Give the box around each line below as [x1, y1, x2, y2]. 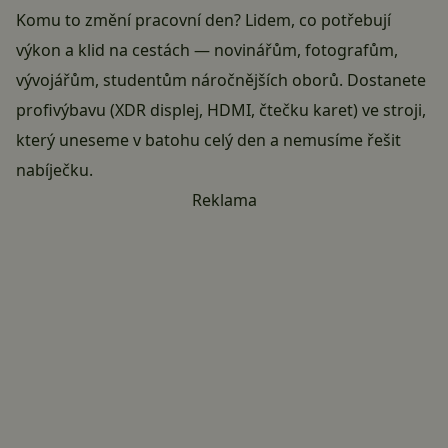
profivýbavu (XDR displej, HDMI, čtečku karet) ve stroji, [16, 99, 426, 122]
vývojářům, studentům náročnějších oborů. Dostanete [16, 69, 426, 92]
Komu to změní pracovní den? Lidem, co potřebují [16, 9, 391, 32]
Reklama [191, 189, 257, 212]
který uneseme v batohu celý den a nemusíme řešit [16, 129, 401, 152]
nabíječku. [16, 159, 93, 182]
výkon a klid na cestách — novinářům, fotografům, [16, 39, 398, 62]
